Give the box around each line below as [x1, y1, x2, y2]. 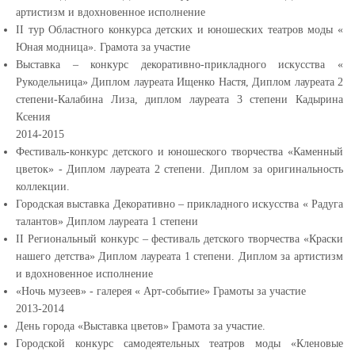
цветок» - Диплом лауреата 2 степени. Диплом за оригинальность [16, 163, 343, 175]
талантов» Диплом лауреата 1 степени [16, 216, 198, 227]
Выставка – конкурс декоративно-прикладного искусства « [16, 59, 343, 71]
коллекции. [16, 181, 70, 193]
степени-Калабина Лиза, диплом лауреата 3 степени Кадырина [16, 94, 343, 105]
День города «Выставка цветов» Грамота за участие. [16, 320, 265, 332]
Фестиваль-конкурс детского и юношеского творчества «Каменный [16, 146, 343, 158]
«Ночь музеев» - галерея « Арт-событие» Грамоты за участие [16, 285, 306, 297]
